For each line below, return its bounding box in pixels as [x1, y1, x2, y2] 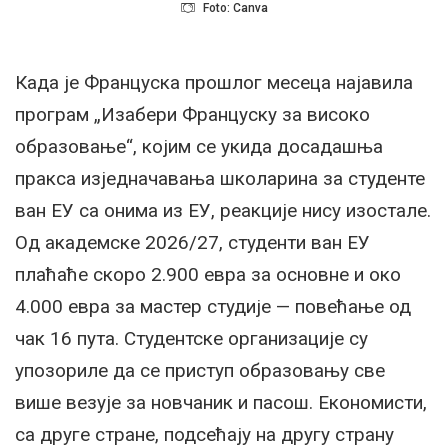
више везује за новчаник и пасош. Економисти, [15, 390, 427, 414]
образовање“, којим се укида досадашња [15, 134, 383, 158]
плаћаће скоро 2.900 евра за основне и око [15, 262, 401, 286]
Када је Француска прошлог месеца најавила [15, 70, 413, 94]
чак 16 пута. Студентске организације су [15, 326, 368, 350]
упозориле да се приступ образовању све [15, 358, 385, 382]
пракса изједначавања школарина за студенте [15, 166, 425, 190]
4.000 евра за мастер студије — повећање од [15, 294, 411, 318]
